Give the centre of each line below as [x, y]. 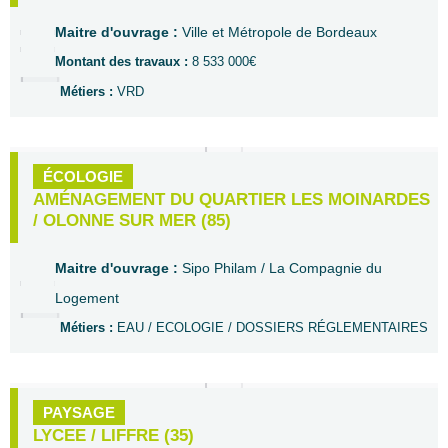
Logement [87, 298]
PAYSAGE [79, 412]
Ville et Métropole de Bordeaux [279, 32]
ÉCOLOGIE [83, 176]
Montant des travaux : [123, 61]
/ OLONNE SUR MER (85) [132, 220]
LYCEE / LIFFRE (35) [113, 435]
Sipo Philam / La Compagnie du [282, 268]
